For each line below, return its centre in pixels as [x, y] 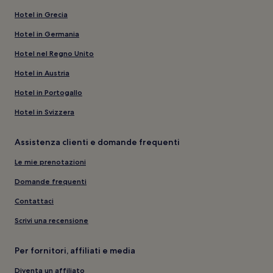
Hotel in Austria [42, 73]
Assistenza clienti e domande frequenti [97, 142]
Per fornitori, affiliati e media [75, 250]
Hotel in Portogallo [48, 92]
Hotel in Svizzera [44, 112]
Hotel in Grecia [41, 14]
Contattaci [34, 200]
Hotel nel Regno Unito [54, 53]
